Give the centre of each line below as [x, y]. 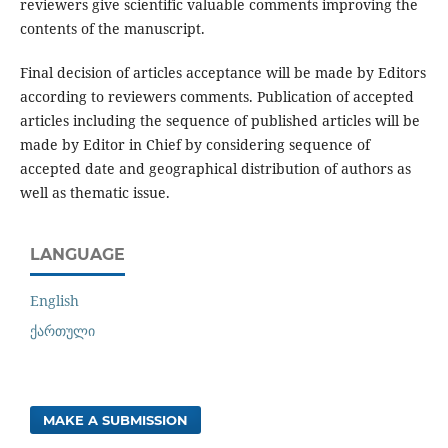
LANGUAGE [77, 254]
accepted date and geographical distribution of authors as [215, 169]
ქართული [62, 330]
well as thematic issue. [94, 193]
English [54, 300]
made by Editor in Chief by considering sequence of [194, 145]
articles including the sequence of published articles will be [219, 121]
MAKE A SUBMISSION [116, 419]
